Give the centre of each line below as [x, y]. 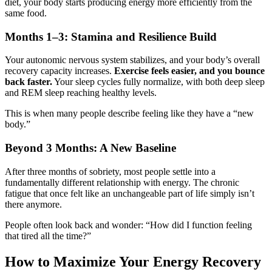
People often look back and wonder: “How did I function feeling [128, 225]
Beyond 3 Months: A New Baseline [90, 148]
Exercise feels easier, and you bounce [189, 71]
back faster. [29, 82]
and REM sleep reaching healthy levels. [81, 93]
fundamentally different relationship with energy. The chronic [122, 182]
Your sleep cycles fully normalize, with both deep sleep [158, 82]
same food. [26, 13]
